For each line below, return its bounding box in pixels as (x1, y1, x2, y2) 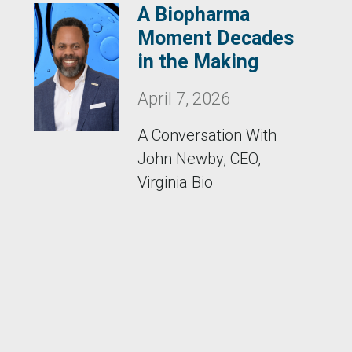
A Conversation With (137, 126, 277, 145)
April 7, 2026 (137, 89, 231, 108)
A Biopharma (137, 3, 251, 26)
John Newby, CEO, (137, 149, 262, 168)
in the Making (137, 50, 259, 73)
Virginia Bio (137, 173, 214, 192)
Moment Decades (137, 27, 295, 49)
